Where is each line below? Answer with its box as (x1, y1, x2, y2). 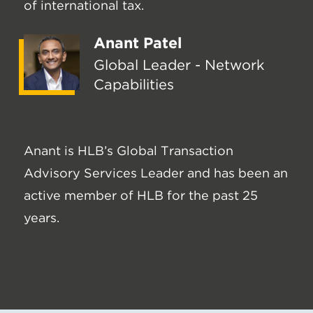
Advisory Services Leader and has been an (24, 166, 288, 181)
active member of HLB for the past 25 (24, 188, 258, 203)
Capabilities (94, 76, 174, 94)
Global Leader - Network (94, 57, 265, 74)
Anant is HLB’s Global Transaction (24, 143, 233, 159)
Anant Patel (94, 34, 182, 52)
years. (24, 210, 59, 226)
